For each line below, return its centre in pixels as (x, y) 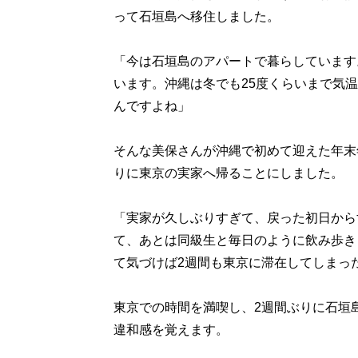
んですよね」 (152, 106)
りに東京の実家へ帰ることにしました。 (229, 173)
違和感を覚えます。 (171, 330)
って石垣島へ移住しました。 (197, 16)
